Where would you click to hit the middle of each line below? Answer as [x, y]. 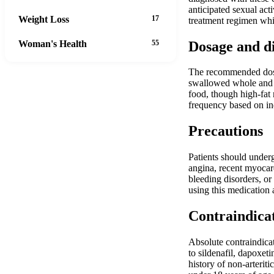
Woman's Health [53, 43]
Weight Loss [44, 19]
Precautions [226, 131]
